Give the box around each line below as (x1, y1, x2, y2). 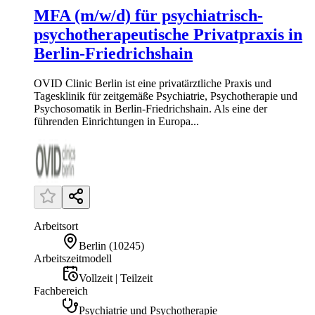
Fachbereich (34, 284, 88, 297)
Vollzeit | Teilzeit (79, 271, 153, 284)
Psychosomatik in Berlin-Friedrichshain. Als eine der (34, 102, 267, 115)
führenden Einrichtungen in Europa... (34, 115, 199, 127)
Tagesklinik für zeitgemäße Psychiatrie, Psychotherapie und (34, 89, 297, 102)
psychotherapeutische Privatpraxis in (34, 25, 302, 44)
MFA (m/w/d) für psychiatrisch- (34, 6, 263, 25)
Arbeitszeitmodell (34, 252, 112, 264)
